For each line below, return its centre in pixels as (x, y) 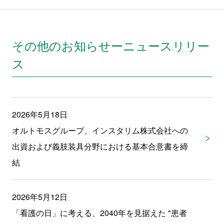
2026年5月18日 (39, 114)
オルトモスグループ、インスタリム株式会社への (100, 130)
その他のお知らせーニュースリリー (110, 45)
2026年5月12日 (39, 196)
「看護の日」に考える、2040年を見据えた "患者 (99, 212)
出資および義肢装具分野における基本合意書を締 (100, 146)
